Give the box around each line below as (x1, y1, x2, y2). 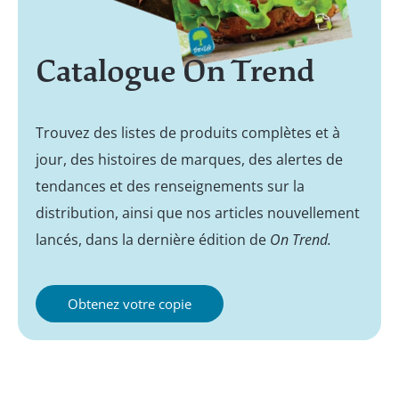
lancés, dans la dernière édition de (36, 229, 270, 249)
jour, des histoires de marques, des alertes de (36, 149, 343, 169)
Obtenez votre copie (68, 294, 191, 313)
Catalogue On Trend (36, 52, 314, 90)
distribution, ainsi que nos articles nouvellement (36, 202, 360, 223)
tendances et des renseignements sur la (36, 175, 305, 196)
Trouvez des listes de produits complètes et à (36, 122, 340, 142)
